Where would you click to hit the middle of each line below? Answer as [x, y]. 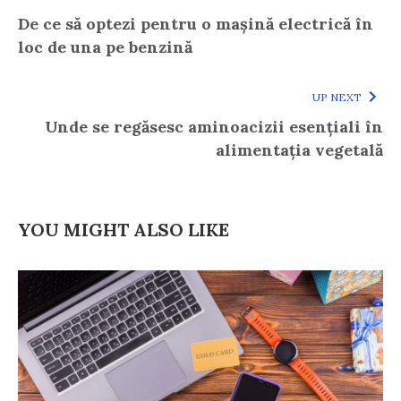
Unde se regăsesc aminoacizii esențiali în [214, 126]
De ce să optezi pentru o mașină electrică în [196, 23]
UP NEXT [337, 97]
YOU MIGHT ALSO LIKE [124, 229]
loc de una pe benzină [105, 47]
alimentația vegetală [299, 149]
